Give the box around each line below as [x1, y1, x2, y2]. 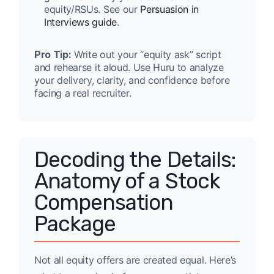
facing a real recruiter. [34, 87, 131, 100]
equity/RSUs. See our [44, 3, 141, 16]
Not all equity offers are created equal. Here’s [34, 254, 236, 267]
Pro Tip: [34, 48, 72, 61]
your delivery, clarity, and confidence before [34, 74, 230, 87]
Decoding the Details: [34, 147, 235, 173]
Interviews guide [44, 16, 117, 29]
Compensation [34, 190, 174, 216]
